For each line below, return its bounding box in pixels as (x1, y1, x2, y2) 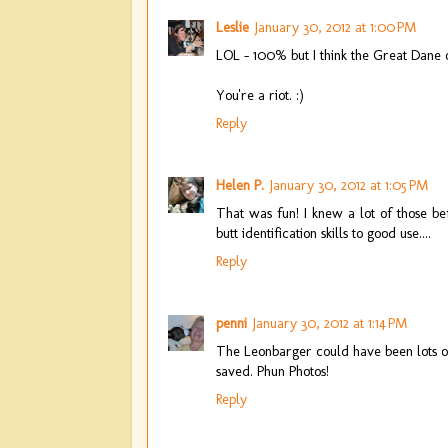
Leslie (216, 17, 249, 36)
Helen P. (216, 175, 264, 194)
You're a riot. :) (216, 85, 304, 104)
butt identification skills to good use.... (216, 223, 431, 242)
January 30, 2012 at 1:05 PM (270, 175, 428, 194)
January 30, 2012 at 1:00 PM (255, 17, 416, 36)
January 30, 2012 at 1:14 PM (253, 313, 407, 332)
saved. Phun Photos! (216, 361, 329, 380)
